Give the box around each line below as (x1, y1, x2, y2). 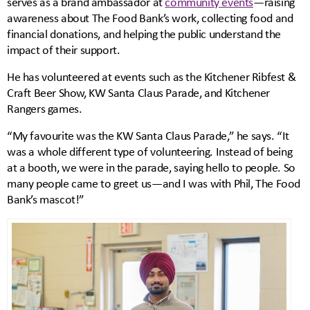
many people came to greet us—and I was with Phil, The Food (7, 175, 301, 192)
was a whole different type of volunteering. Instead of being (7, 143, 293, 160)
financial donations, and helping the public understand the (7, 26, 282, 42)
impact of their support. (7, 42, 120, 58)
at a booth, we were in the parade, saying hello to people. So (7, 159, 295, 176)
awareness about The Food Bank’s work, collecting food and (7, 10, 293, 26)
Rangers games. (7, 100, 82, 117)
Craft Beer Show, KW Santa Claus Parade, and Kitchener (7, 84, 271, 101)
